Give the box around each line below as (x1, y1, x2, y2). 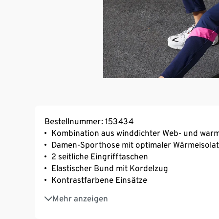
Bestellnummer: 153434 (44, 116, 133, 126)
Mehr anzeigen (52, 193, 108, 203)
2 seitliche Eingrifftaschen (51, 151, 148, 161)
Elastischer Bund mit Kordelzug (51, 163, 168, 173)
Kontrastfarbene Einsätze (51, 175, 147, 185)
